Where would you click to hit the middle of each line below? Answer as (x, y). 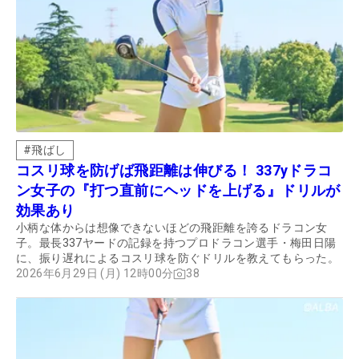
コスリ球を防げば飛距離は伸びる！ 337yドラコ (174, 171)
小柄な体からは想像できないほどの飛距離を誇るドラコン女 (172, 228)
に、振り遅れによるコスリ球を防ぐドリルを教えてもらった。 (178, 258)
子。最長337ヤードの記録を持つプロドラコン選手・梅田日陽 (176, 243)
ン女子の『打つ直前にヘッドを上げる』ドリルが (178, 191)
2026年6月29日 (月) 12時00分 (95, 274)
